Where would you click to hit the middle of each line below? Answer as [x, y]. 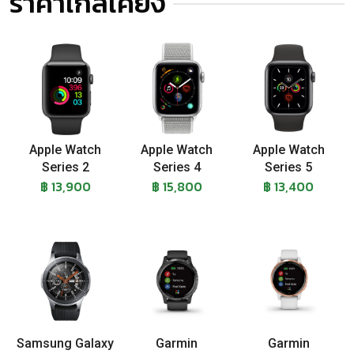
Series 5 [289, 167]
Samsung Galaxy [66, 343]
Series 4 [177, 167]
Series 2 [65, 167]
